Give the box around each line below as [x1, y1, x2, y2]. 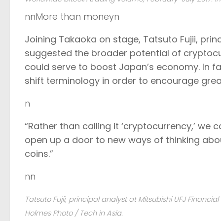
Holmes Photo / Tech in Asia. [25, 208, 123, 218]
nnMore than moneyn [25, 10, 119, 23]
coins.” [25, 147, 53, 160]
